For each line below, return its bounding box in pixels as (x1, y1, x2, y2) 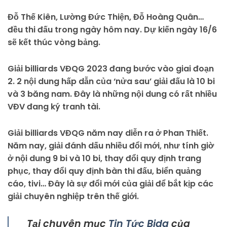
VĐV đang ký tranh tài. (8, 100, 100, 112)
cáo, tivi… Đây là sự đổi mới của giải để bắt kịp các (8, 177, 213, 190)
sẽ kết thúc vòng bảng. (8, 36, 100, 48)
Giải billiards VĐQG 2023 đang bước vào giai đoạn (8, 62, 214, 74)
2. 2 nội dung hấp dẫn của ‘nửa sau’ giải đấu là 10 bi (8, 75, 215, 87)
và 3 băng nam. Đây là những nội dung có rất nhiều (8, 88, 217, 100)
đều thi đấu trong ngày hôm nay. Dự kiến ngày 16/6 (8, 23, 217, 35)
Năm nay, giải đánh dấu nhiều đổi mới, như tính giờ (8, 139, 214, 152)
